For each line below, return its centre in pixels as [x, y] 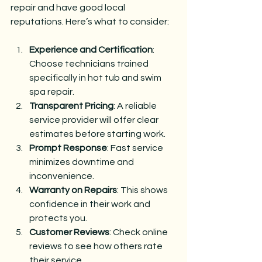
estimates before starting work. [97, 134]
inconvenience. [62, 176]
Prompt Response [68, 148]
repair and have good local [69, 7]
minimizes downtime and [82, 162]
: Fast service [136, 148]
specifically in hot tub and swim [96, 77]
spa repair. [52, 92]
